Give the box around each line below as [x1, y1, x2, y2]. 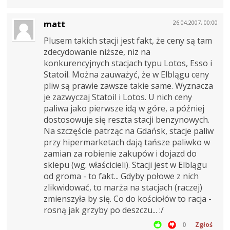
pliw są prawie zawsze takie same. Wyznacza [44, 80, 213, 92]
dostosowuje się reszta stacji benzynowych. [44, 114, 209, 126]
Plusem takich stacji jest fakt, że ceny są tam [44, 35, 212, 47]
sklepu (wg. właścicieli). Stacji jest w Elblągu [44, 159, 207, 171]
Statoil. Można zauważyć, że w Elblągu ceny [44, 69, 209, 81]
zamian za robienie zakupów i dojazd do [44, 148, 197, 160]
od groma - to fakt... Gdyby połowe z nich [44, 170, 199, 182]
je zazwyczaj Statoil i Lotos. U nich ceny [44, 91, 192, 103]
